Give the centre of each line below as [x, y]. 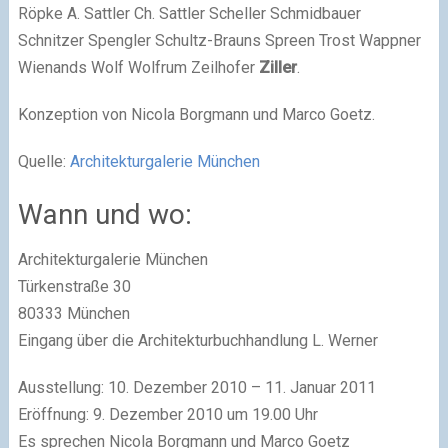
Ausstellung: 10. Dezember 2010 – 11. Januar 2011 [196, 387]
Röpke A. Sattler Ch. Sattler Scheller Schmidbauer [189, 13]
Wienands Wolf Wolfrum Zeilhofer [138, 67]
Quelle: [43, 161]
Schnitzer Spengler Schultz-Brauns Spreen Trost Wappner [219, 40]
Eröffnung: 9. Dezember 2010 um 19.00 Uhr [167, 414]
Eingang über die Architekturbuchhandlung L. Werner [197, 340]
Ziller [277, 67]
